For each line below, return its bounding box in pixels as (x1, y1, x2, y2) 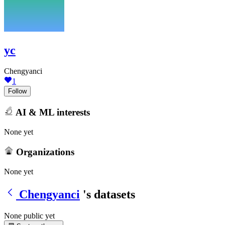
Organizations (13, 147, 74, 158)
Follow (8, 87, 27, 95)
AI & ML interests (13, 106, 90, 118)
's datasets (83, 187, 135, 201)
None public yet (4, 211, 55, 220)
